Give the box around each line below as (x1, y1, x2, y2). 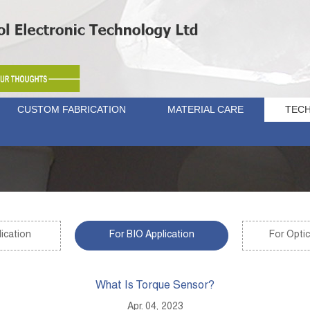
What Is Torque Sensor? (95, 281, 215, 292)
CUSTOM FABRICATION (17, 104, 126, 115)
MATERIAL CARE (167, 104, 244, 115)
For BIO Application (109, 230, 194, 240)
